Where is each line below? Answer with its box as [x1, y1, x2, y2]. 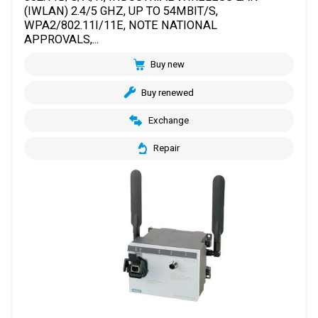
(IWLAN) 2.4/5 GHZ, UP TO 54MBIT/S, [24, 4, 219, 18]
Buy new [150, 59, 185, 70]
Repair [153, 143, 180, 154]
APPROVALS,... [24, 33, 99, 47]
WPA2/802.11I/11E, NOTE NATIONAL [24, 18, 218, 33]
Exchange [148, 115, 189, 126]
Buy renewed [141, 87, 194, 98]
